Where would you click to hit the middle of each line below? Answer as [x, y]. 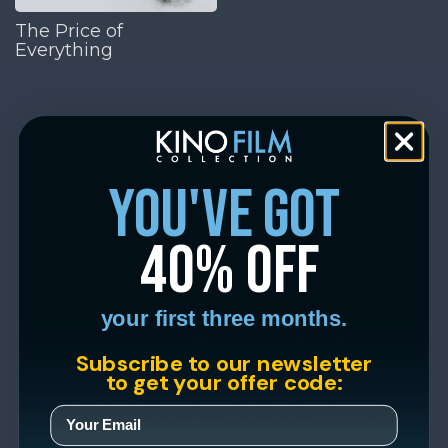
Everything [64, 49]
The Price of [69, 30]
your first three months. [224, 318]
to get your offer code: [224, 381]
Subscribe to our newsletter [224, 362]
